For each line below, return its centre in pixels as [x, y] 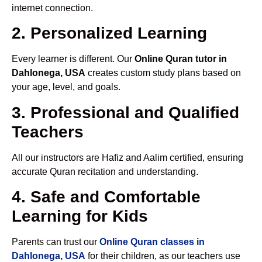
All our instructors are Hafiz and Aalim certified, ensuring [127, 157]
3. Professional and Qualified [125, 112]
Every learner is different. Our [73, 59]
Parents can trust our [56, 242]
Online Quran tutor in [181, 59]
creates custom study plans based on [163, 73]
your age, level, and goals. [66, 87]
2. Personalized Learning [109, 33]
